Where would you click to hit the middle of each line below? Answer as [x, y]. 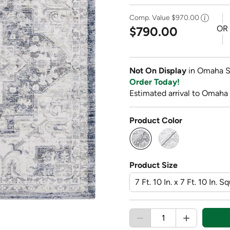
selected [156, 148]
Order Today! [155, 82]
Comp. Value [150, 17]
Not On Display [159, 70]
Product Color [156, 120]
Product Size [154, 165]
